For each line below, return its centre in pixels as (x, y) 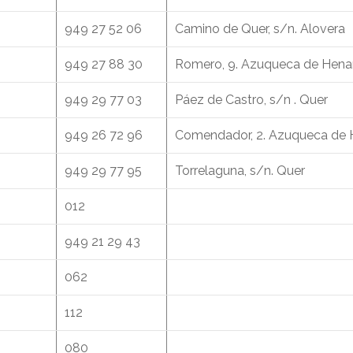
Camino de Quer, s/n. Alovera (260, 29)
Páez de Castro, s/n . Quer (251, 100)
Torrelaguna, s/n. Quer (240, 171)
